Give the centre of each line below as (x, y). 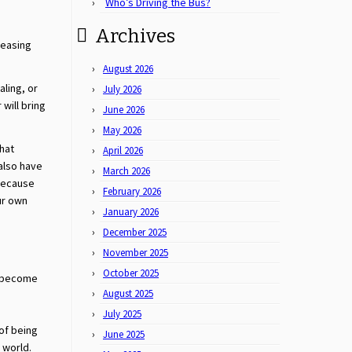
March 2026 (126, 171)
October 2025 (131, 273)
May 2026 (122, 130)
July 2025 (122, 314)
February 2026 (132, 191)
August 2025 (128, 293)
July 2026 (122, 89)
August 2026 (128, 69)
